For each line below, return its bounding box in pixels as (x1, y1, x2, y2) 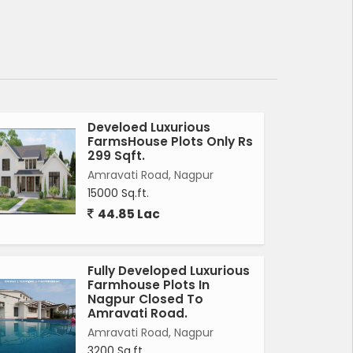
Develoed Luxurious (87, 119, 210, 136)
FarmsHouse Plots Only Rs (87, 133, 253, 150)
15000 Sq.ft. (87, 185, 149, 202)
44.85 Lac (95, 206, 160, 223)
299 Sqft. (87, 147, 145, 165)
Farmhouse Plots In (87, 277, 210, 294)
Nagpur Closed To (87, 291, 203, 308)
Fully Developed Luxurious (87, 262, 250, 280)
